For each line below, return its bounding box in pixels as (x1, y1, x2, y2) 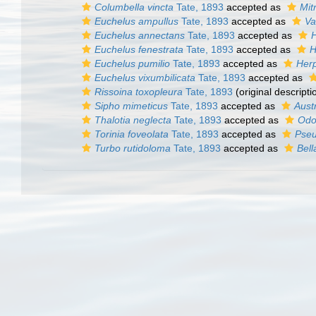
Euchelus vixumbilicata (95, 72, 195, 83)
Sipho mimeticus (95, 100, 168, 111)
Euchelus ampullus (95, 16, 178, 27)
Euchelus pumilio (95, 58, 170, 69)
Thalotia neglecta (95, 114, 171, 126)
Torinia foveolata (95, 128, 169, 140)
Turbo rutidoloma (95, 142, 171, 154)
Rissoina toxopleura (95, 86, 183, 97)
